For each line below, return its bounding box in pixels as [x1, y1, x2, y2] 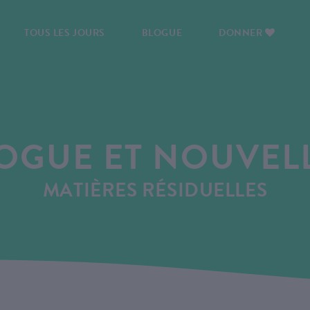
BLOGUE [141, 26, 183, 40]
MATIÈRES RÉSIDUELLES [42, 176, 268, 204]
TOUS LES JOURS [24, 26, 105, 40]
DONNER [219, 26, 266, 40]
